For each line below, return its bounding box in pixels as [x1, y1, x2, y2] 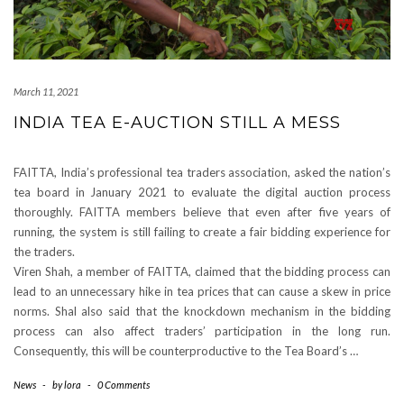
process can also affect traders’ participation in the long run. [14, 324, 390, 339]
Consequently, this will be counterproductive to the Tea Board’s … [14, 344, 358, 359]
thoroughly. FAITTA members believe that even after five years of [14, 205, 390, 220]
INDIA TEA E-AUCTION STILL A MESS [14, 113, 341, 133]
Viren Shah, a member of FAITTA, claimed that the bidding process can [14, 264, 390, 280]
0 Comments [97, 379, 150, 391]
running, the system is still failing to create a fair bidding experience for [14, 225, 390, 240]
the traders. [14, 244, 75, 260]
